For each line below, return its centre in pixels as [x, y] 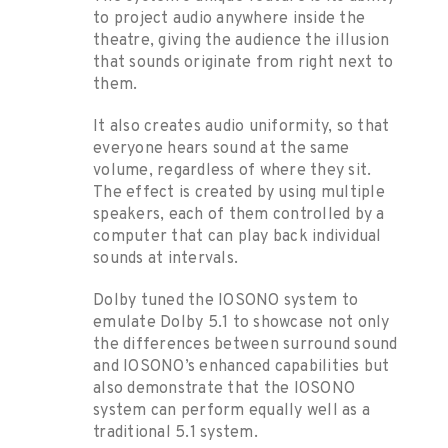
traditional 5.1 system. [175, 433]
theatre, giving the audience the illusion [241, 41]
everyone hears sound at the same [221, 149]
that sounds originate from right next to [243, 63]
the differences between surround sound [245, 345]
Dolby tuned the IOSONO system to [225, 301]
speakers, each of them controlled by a [239, 215]
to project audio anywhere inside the [229, 19]
